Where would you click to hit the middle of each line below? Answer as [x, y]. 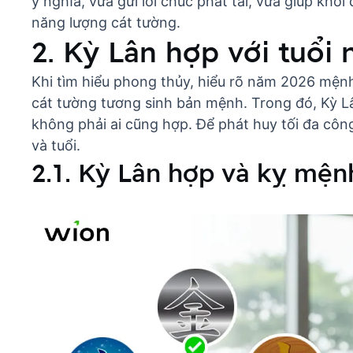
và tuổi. [56, 146]
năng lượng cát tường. [106, 23]
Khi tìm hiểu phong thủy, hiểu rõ [139, 82]
